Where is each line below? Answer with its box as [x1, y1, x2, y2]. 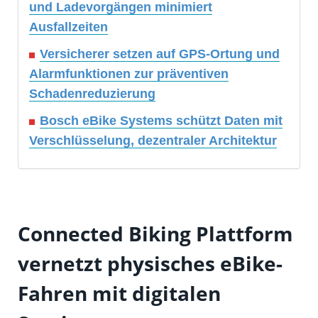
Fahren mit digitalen [18, 280, 221, 307]
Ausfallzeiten [29, 20, 108, 35]
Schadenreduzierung [29, 87, 155, 102]
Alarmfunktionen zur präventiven [29, 67, 229, 82]
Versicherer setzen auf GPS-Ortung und [40, 47, 280, 62]
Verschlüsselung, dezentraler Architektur [29, 133, 277, 148]
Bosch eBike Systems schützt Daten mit [40, 114, 283, 128]
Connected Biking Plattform [18, 220, 293, 248]
